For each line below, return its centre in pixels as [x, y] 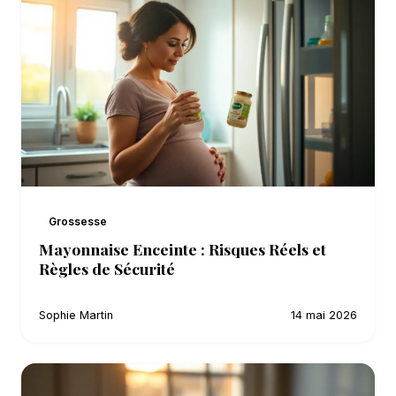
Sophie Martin [76, 315]
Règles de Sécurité [107, 268]
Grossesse [78, 221]
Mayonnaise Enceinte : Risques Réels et [183, 248]
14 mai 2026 [324, 315]
